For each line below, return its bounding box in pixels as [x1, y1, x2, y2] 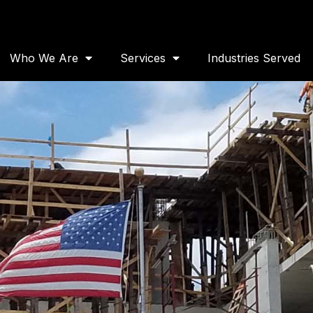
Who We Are [10, 50, 79, 65]
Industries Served [208, 50, 301, 65]
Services [120, 50, 166, 65]
